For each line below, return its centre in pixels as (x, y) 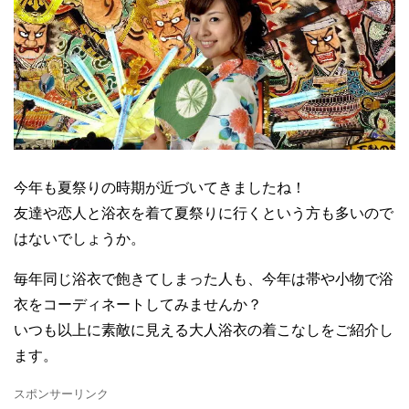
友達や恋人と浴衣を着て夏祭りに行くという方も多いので (204, 213)
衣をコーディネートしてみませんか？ (138, 304)
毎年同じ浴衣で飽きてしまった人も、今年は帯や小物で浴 (204, 278)
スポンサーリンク (61, 393)
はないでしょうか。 (79, 238)
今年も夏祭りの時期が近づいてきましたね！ (160, 187)
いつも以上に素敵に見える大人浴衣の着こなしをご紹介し (204, 330)
